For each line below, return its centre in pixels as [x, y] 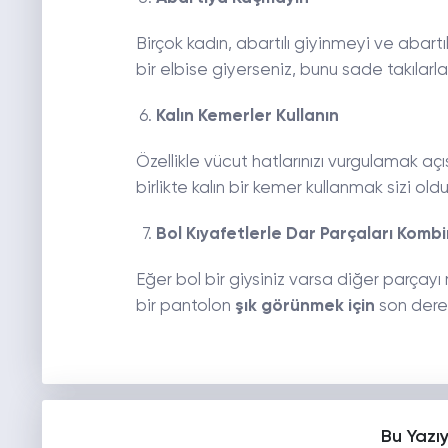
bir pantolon [185, 307]
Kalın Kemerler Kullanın [247, 117]
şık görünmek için [304, 307]
